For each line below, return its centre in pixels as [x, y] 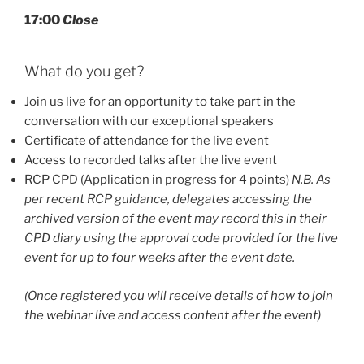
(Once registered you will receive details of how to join [179, 295]
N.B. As [311, 180]
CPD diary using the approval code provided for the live [181, 238]
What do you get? [84, 71]
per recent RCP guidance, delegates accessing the [168, 199]
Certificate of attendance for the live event [147, 141]
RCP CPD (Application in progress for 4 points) [158, 180]
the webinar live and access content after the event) [173, 315]
